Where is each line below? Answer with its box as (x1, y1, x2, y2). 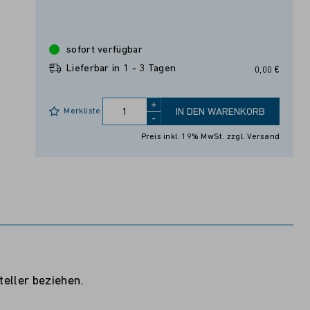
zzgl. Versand (226, 133, 280, 142)
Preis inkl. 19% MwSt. (140, 133, 227, 142)
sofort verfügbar (66, 45, 143, 56)
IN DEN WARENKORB (176, 107, 265, 118)
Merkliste (64, 107, 101, 116)
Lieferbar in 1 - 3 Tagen (66, 64, 176, 75)
